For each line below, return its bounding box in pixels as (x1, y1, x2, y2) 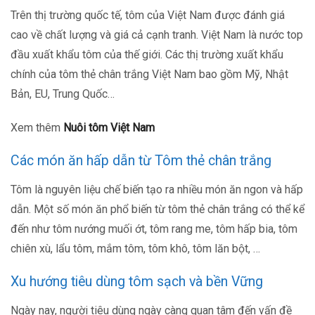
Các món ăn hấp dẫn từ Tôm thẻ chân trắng (11, 153, 271, 169)
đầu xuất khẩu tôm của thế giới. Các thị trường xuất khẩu (11, 48, 283, 62)
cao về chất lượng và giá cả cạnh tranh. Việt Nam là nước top (11, 28, 303, 42)
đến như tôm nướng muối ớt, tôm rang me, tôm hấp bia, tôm (11, 222, 297, 236)
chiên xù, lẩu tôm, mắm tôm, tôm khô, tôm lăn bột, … (11, 242, 260, 256)
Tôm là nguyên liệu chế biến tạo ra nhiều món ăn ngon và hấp (11, 183, 303, 197)
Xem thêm (11, 121, 63, 135)
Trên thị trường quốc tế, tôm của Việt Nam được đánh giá (11, 8, 285, 22)
